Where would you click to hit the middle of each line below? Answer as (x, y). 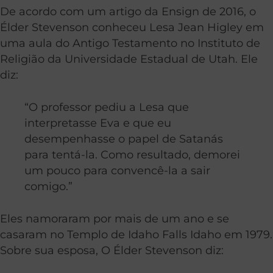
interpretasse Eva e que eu (98, 122)
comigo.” (48, 186)
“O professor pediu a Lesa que (107, 107)
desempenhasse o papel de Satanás (124, 138)
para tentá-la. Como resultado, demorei (132, 154)
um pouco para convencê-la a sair (117, 170)
